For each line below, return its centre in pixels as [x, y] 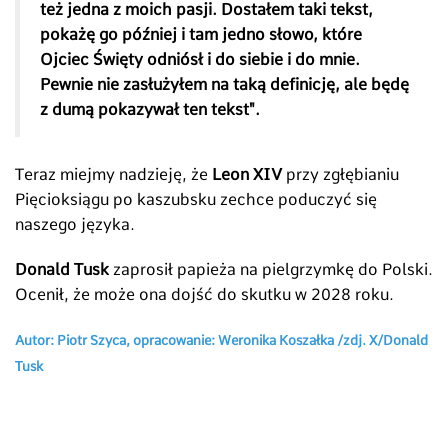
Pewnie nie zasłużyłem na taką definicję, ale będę [224, 85]
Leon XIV [247, 175]
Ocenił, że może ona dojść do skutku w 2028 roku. [206, 295]
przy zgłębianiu [340, 175]
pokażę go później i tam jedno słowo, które [201, 35]
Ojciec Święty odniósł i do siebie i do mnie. [200, 60]
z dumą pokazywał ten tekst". [152, 110]
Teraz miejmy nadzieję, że [113, 175]
